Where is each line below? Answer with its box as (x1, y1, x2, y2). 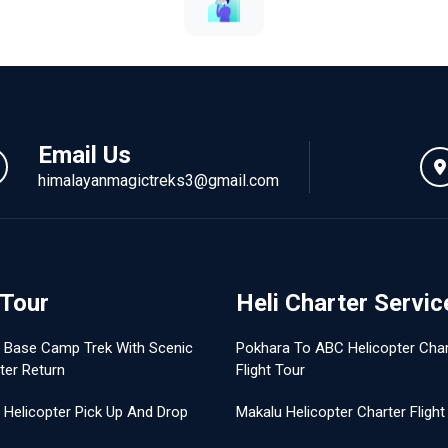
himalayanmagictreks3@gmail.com (37, 171, 279, 190)
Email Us (37, 141, 131, 169)
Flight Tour (236, 361, 305, 379)
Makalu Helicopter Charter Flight (236, 403, 445, 421)
